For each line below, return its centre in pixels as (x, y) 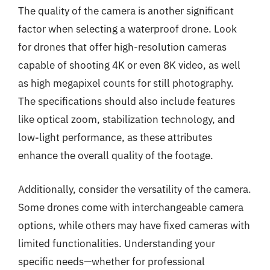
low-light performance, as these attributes (115, 137)
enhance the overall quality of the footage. (116, 155)
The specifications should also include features (127, 101)
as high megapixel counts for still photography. (126, 83)
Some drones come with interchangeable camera (131, 207)
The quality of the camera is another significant (126, 11)
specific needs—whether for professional (111, 261)
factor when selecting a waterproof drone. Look (127, 29)
